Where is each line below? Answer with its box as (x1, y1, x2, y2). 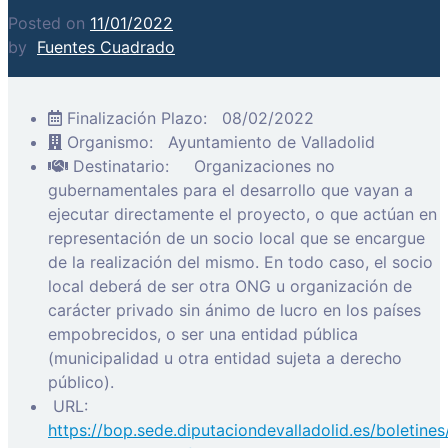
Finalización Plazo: (67, 107, 217, 128)
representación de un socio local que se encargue (48, 227, 425, 248)
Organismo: (67, 131, 163, 152)
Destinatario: (73, 155, 189, 176)
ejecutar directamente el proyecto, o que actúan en (48, 203, 437, 224)
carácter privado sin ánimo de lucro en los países (48, 299, 421, 320)
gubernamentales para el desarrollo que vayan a (48, 179, 413, 200)
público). (48, 371, 114, 392)
